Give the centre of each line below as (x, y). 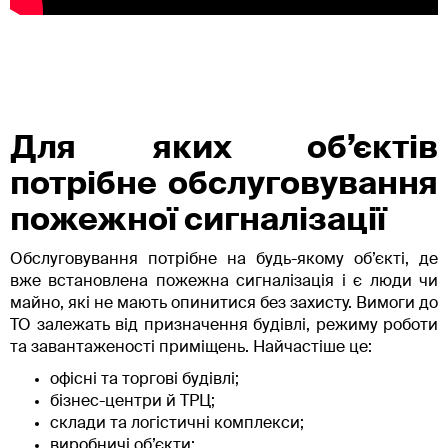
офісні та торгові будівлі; (144, 379)
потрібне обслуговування (224, 184)
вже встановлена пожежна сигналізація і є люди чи (224, 281)
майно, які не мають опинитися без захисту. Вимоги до (224, 303)
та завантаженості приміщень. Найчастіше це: (191, 347)
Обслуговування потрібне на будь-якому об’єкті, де (224, 259)
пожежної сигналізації (198, 220)
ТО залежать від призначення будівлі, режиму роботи (224, 325)
